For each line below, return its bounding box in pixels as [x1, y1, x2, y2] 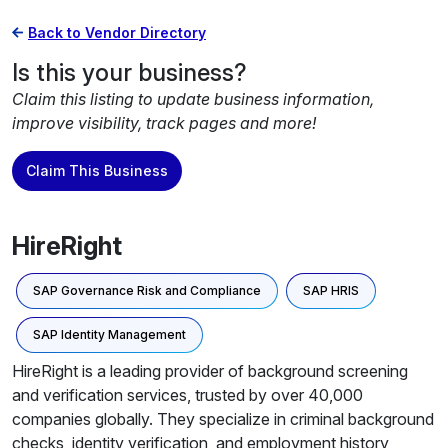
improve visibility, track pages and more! [12, 113, 316, 133]
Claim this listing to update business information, [12, 89, 374, 109]
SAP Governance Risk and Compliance [33, 283, 261, 298]
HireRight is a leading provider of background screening [12, 361, 408, 381]
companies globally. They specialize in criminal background [12, 409, 434, 429]
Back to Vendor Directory [28, 24, 206, 41]
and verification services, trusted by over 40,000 [12, 385, 363, 405]
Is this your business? [12, 58, 247, 87]
